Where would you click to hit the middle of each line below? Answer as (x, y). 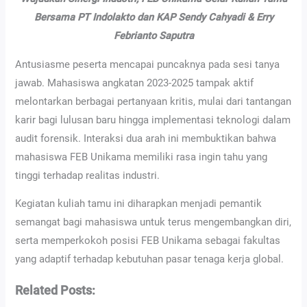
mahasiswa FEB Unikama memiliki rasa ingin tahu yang (142, 157)
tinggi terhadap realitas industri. (88, 175)
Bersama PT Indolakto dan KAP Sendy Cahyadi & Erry (153, 17)
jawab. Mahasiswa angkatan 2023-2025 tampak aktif (135, 83)
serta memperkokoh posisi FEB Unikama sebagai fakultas (148, 241)
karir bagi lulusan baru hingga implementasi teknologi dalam (153, 120)
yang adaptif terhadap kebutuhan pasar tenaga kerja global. (150, 259)
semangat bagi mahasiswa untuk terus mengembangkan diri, (153, 222)
